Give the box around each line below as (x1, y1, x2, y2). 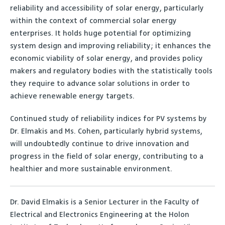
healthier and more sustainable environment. (10, 164, 172, 174)
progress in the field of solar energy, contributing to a (10, 151, 203, 162)
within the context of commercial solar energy (10, 16, 177, 26)
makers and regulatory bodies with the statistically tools (10, 66, 212, 76)
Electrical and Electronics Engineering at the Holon (10, 209, 189, 220)
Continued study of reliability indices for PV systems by (10, 114, 207, 124)
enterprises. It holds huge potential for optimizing (10, 28, 191, 39)
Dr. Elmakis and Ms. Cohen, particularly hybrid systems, (10, 126, 202, 137)
